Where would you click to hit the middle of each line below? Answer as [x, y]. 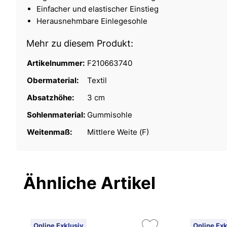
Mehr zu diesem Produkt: [80, 43]
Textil [97, 80]
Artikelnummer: [56, 63]
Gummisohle [110, 115]
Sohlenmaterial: [57, 115]
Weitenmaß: [50, 132]
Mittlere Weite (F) [118, 132]
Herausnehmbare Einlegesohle [92, 21]
